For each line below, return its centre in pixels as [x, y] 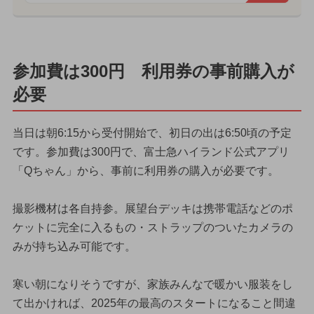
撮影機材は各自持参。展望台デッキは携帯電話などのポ [152, 209]
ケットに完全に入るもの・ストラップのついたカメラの [152, 228]
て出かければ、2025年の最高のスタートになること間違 [154, 303]
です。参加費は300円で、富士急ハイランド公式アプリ [151, 152]
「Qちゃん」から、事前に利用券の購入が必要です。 [145, 171]
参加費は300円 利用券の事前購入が [153, 71]
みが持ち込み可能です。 [74, 247]
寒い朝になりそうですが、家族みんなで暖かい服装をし [152, 285]
